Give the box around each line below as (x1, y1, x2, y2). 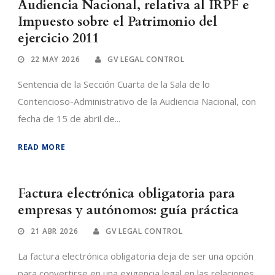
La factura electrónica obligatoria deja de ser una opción (18, 250, 254, 263)
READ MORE (18, 142, 66, 153)
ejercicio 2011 (18, 29, 99, 48)
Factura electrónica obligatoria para (18, 185, 235, 203)
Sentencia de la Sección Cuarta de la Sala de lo (18, 78, 210, 91)
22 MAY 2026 (30, 54, 80, 65)
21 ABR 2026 (30, 226, 79, 237)
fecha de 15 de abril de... (18, 112, 120, 125)
